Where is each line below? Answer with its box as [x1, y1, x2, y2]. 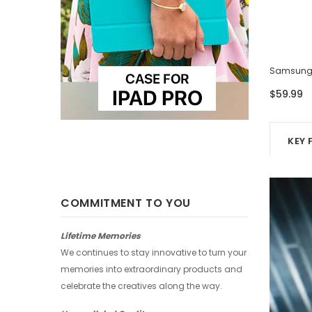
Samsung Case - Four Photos [61, 65, 187, 77]
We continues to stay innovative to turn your [61, 247, 247, 258]
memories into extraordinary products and [61, 263, 242, 275]
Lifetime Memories [61, 230, 141, 242]
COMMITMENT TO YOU [61, 195, 191, 211]
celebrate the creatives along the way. [61, 280, 222, 292]
